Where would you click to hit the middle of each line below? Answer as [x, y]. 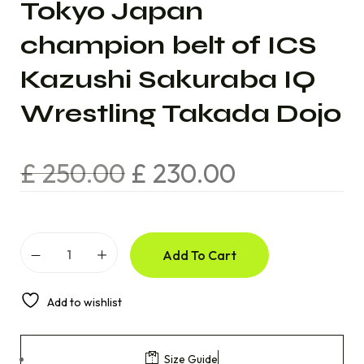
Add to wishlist [84, 302]
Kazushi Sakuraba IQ [168, 79]
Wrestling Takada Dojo [181, 113]
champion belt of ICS [169, 45]
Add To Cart [199, 255]
